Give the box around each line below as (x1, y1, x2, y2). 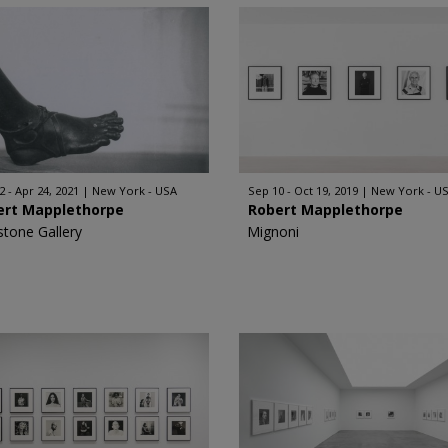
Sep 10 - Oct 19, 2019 (248, 183, 358, 198)
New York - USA (92, 183, 178, 198)
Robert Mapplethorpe (248, 200, 403, 219)
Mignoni (247, 222, 299, 241)
